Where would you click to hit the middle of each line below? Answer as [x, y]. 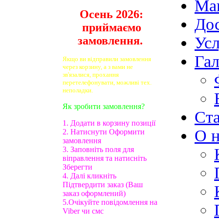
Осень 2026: [111, 14]
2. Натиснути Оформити [104, 131]
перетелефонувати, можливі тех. [107, 82]
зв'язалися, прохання [91, 74]
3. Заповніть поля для [98, 149]
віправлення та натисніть [105, 158]
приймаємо [111, 27]
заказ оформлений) [94, 193]
